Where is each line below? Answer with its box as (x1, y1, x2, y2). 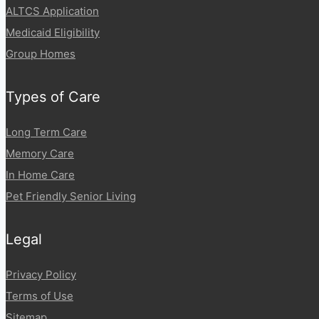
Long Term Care (6, 125, 87, 139)
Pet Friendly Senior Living (6, 189, 136, 203)
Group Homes (6, 46, 75, 61)
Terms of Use (6, 288, 73, 303)
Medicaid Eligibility (6, 25, 100, 39)
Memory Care (6, 146, 74, 160)
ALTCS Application (6, 4, 99, 18)
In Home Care (6, 167, 75, 182)
